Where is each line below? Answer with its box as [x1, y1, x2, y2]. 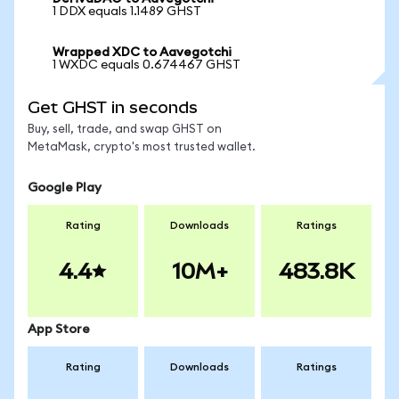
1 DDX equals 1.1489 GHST [53, 5, 201, 18]
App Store [28, 323, 90, 336]
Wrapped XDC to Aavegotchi [53, 46, 232, 59]
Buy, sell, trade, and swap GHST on [28, 124, 222, 135]
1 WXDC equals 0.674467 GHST [53, 59, 240, 71]
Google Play [28, 182, 102, 194]
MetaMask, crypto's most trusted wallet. [28, 142, 256, 153]
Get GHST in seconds [28, 98, 198, 117]
